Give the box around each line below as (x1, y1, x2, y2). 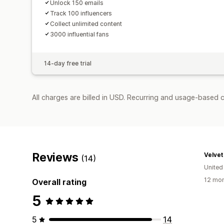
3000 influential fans (50, 30, 109, 38)
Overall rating (32, 176, 86, 187)
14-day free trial (44, 59, 91, 67)
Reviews (32, 150, 81, 164)
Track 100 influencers (50, 9, 112, 17)
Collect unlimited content (50, 19, 122, 27)
